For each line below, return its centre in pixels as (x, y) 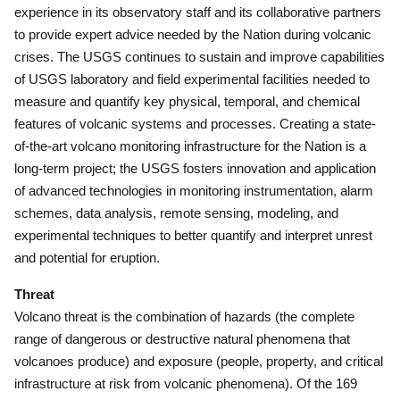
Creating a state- (328, 124)
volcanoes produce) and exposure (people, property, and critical (199, 361)
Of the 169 (327, 383)
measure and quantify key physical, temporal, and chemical (187, 101)
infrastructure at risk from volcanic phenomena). (155, 383)
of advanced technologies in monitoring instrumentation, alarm (194, 191)
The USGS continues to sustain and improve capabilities (221, 57)
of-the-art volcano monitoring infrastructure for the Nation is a (190, 146)
